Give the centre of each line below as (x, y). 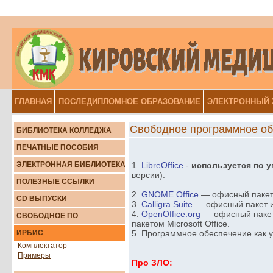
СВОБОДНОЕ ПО (47, 216)
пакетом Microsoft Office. (181, 224)
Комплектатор (42, 246)
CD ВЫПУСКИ (42, 199)
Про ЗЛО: (152, 263)
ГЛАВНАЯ (33, 101)
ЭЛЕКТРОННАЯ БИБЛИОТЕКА (71, 165)
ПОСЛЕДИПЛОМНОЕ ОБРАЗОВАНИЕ (129, 101)
